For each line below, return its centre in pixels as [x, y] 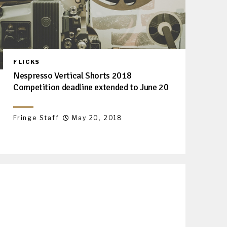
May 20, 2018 [98, 118]
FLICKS [27, 62]
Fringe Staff [36, 118]
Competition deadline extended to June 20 [91, 87]
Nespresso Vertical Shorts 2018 [72, 75]
